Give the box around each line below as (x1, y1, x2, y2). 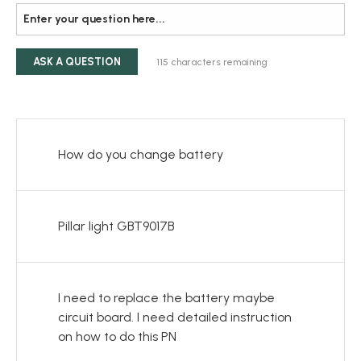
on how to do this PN (57, 328, 176, 344)
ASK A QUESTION (33, 55, 121, 68)
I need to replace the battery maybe (57, 289, 275, 305)
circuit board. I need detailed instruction (57, 309, 292, 325)
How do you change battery (57, 146, 223, 162)
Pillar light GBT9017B (57, 218, 175, 234)
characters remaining (171, 56, 268, 68)
